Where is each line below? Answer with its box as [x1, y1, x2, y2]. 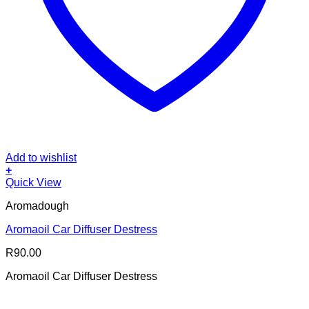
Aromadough [6, 200, 69, 212]
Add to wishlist [6, 152, 77, 164]
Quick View [6, 177, 61, 189]
